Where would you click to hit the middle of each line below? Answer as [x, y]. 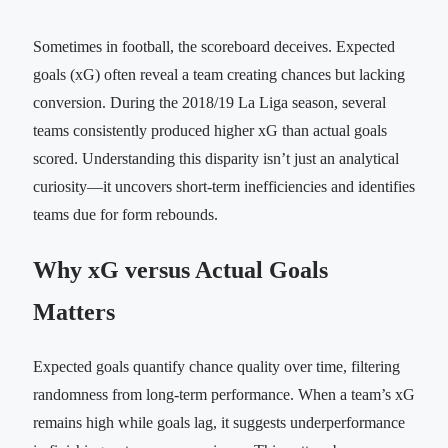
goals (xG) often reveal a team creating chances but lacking [219, 74]
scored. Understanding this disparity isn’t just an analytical [216, 158]
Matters [74, 311]
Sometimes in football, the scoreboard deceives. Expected [214, 46]
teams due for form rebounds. [125, 214]
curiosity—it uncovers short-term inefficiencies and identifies [224, 186]
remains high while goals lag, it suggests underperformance [219, 422]
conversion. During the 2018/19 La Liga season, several [209, 102]
